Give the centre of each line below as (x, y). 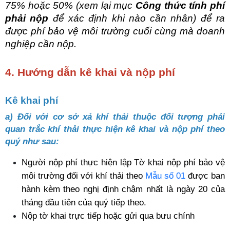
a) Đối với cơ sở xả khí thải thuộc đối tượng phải (115, 117)
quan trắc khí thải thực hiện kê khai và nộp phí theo (115, 129)
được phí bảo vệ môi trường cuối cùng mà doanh (115, 31)
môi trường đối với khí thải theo (83, 176)
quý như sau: (32, 141)
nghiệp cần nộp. (41, 44)
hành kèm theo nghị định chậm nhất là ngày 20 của (123, 189)
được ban (205, 176)
